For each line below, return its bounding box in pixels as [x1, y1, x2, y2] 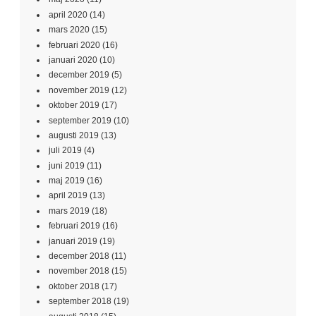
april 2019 [49, 190, 87, 201]
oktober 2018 [49, 281, 99, 291]
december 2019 [49, 70, 109, 80]
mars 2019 [49, 205, 90, 216]
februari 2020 [49, 39, 100, 50]
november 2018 [49, 266, 109, 276]
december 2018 [49, 251, 109, 262]
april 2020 [49, 9, 87, 20]
